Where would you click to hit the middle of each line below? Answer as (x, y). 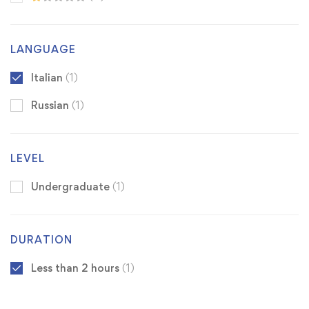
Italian (48, 78)
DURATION (41, 240)
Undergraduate (72, 187)
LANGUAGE (43, 50)
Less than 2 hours (77, 268)
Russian (51, 106)
